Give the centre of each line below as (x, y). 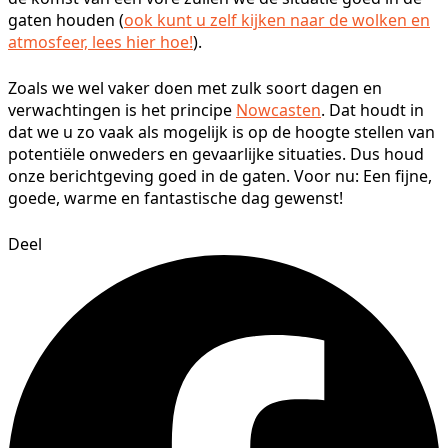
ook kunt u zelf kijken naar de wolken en (277, 20)
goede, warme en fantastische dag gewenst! (175, 198)
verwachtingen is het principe (122, 110)
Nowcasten (278, 110)
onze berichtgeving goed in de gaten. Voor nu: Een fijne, (220, 176)
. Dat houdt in (372, 110)
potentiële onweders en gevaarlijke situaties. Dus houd (216, 154)
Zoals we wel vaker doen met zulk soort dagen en (195, 88)
